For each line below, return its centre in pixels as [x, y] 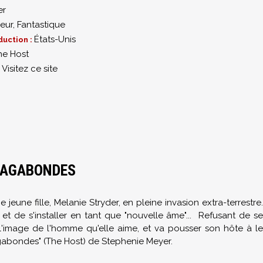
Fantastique [41, 25]
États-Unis [55, 39]
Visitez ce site [30, 69]
